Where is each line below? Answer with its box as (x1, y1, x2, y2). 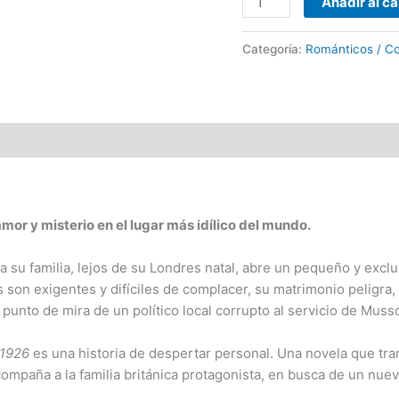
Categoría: (242, 42, 305, 57)
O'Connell (241, 3, 303, 20)
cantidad (241, 24, 295, 42)
